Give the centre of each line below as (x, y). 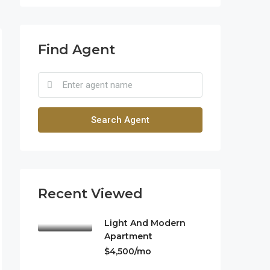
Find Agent (77, 50)
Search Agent (120, 120)
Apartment (128, 236)
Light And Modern (145, 223)
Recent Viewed (90, 194)
